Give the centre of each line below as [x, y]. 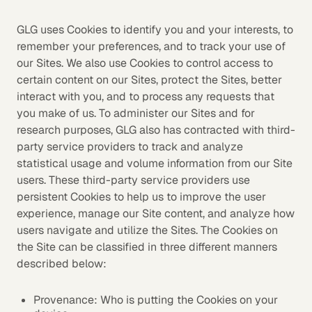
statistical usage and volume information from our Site [155, 163]
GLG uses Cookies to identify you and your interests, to [155, 30]
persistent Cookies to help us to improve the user [141, 197]
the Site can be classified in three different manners [147, 247]
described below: [62, 264]
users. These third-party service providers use [133, 180]
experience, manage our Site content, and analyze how [156, 213]
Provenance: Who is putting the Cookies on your [156, 300]
